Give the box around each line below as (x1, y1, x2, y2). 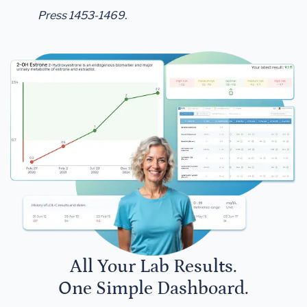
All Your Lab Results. (70, 256, 237, 278)
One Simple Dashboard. (58, 278, 249, 299)
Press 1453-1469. (38, 9, 127, 22)
